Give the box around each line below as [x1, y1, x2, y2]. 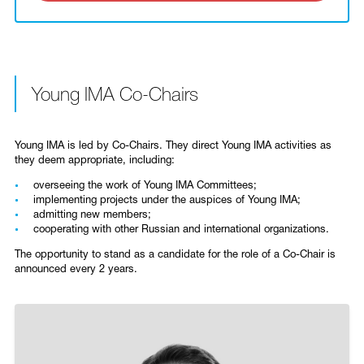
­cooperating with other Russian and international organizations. [33, 225, 329, 235]
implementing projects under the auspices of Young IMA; [33, 196, 301, 206]
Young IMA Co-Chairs [32, 88, 198, 104]
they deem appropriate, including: [15, 156, 175, 166]
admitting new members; [33, 210, 151, 220]
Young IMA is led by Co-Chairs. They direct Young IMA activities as [15, 141, 331, 151]
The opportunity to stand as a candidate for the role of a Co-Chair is [15, 250, 336, 260]
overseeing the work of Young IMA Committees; [33, 181, 257, 191]
